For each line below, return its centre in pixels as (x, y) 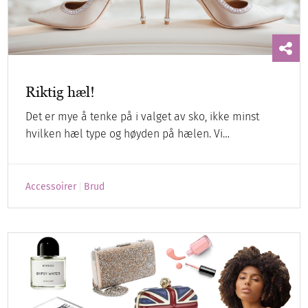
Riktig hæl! (60, 92)
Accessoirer (51, 187)
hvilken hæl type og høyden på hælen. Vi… (128, 134)
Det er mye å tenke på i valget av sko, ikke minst (143, 117)
